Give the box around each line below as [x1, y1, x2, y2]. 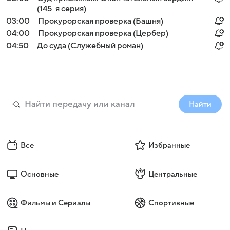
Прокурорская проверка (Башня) [38, 16, 163, 26]
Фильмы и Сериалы [21, 199, 90, 207]
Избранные [148, 141, 190, 149]
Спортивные [148, 199, 194, 207]
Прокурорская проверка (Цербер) [38, 29, 168, 38]
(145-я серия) [37, 4, 86, 13]
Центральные [148, 170, 197, 178]
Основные [21, 170, 59, 178]
